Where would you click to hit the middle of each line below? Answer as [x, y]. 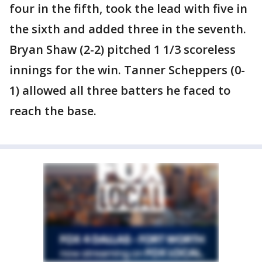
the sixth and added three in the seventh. [128, 29]
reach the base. [53, 111]
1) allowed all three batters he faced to [120, 91]
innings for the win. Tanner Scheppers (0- [127, 70]
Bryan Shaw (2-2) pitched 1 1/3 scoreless [123, 50]
